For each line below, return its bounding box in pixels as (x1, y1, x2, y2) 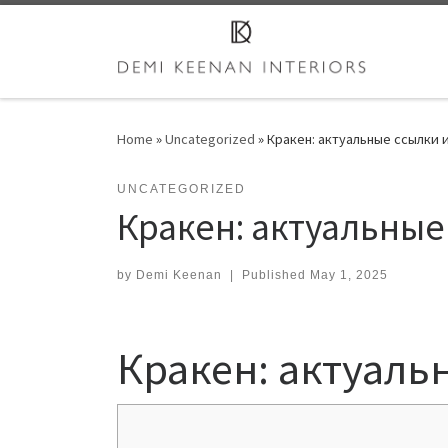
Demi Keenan (136, 267, 222, 282)
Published (241, 267, 310, 282)
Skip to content (27, 19, 124, 38)
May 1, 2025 (309, 267, 388, 282)
